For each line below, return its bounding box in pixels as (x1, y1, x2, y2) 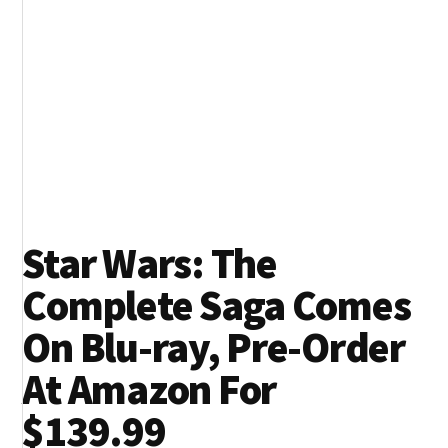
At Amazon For (22, 363, 277, 416)
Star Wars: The (22, 237, 277, 290)
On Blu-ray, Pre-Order (22, 321, 405, 374)
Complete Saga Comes (22, 279, 411, 332)
